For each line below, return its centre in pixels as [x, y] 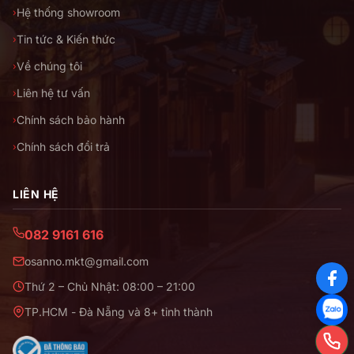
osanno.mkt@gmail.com [87, 262]
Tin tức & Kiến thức [66, 40]
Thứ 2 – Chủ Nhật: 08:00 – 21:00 [110, 287]
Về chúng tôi [49, 66]
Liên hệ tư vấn [53, 93]
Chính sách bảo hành [71, 120]
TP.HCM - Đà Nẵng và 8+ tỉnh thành [119, 312]
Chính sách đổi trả [63, 147]
